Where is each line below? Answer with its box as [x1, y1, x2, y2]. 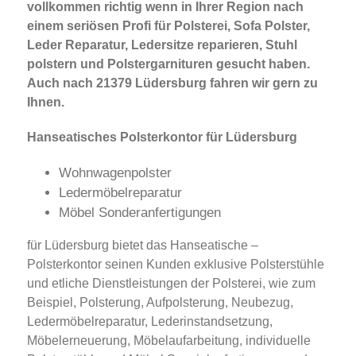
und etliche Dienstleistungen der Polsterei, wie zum [27, 277, 315, 291]
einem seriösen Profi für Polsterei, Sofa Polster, [27, 19, 310, 33]
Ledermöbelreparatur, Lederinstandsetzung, [27, 315, 273, 329]
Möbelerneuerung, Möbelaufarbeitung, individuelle [27, 334, 311, 348]
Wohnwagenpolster [59, 165, 172, 181]
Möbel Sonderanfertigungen [59, 205, 221, 221]
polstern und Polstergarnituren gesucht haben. [27, 57, 310, 72]
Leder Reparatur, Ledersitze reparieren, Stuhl [27, 38, 297, 52]
